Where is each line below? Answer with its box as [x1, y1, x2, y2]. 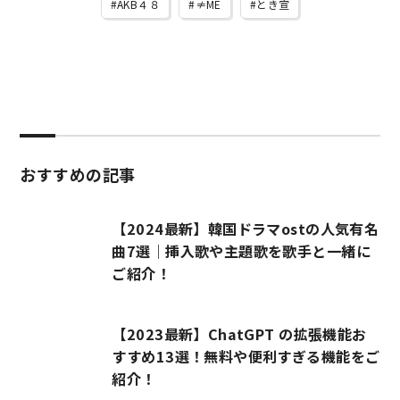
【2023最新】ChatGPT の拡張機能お [112, 323, 367, 346]
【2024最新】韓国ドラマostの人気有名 [112, 218, 379, 240]
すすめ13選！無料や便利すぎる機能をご [112, 346, 380, 368]
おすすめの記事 [20, 162, 136, 186]
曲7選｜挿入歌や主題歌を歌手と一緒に [112, 240, 371, 262]
